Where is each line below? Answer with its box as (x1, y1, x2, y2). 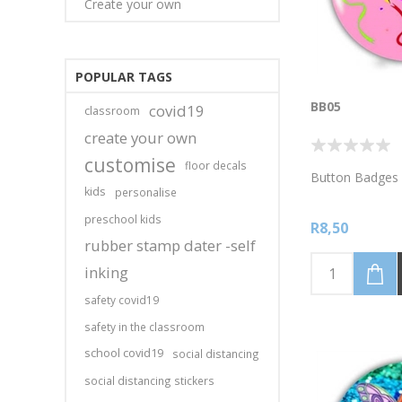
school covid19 (84, 345, 163, 361)
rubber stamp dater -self (84, 235, 256, 256)
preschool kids (84, 212, 162, 226)
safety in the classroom (84, 319, 205, 334)
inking (84, 262, 128, 283)
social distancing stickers (84, 373, 214, 388)
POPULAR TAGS (75, 68, 172, 85)
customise (84, 153, 176, 178)
